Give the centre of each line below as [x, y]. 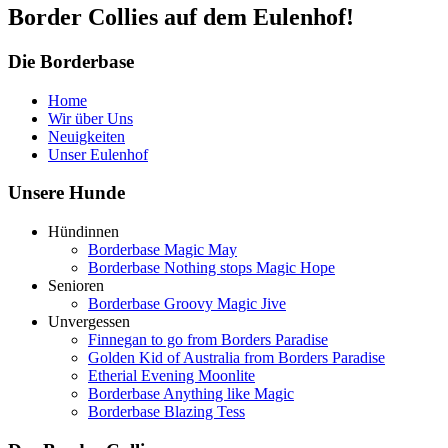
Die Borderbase [71, 61]
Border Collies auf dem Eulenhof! [181, 16]
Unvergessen [89, 321]
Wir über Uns [90, 118]
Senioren [76, 285]
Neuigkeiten [86, 136]
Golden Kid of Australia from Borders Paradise [236, 357]
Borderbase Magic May [162, 249]
